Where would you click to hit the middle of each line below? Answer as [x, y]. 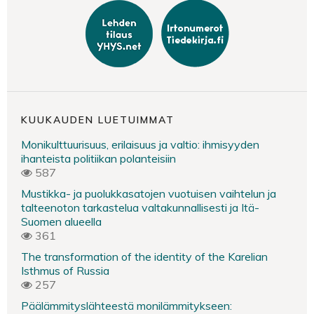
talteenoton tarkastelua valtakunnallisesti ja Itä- [140, 207]
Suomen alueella [61, 221]
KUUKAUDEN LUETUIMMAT [98, 120]
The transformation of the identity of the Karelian [144, 256]
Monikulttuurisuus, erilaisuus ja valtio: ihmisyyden [140, 144]
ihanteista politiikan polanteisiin [98, 158]
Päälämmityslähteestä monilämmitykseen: [127, 305]
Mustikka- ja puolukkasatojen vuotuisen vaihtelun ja [149, 193]
